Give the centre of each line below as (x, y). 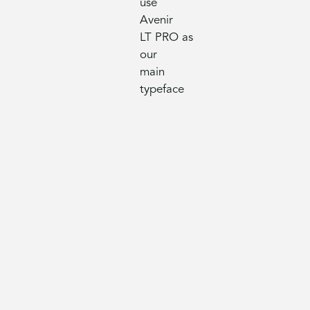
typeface (162, 89)
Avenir (156, 20)
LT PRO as (166, 37)
